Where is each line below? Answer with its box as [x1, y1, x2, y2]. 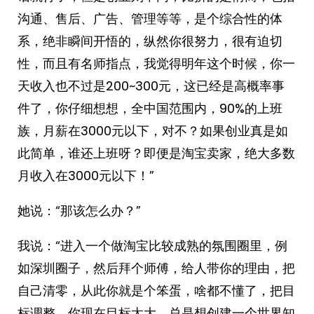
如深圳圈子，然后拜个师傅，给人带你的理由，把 [18, 259, 295, 277]
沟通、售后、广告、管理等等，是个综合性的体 [18, 10, 282, 27]
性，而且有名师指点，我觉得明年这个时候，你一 [18, 55, 295, 72]
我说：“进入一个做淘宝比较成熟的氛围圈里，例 [18, 237, 287, 254]
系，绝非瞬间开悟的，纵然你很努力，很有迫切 [18, 32, 282, 50]
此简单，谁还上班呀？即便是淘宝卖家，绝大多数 [18, 144, 295, 162]
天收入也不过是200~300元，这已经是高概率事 [18, 77, 285, 95]
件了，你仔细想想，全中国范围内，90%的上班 [18, 100, 282, 117]
